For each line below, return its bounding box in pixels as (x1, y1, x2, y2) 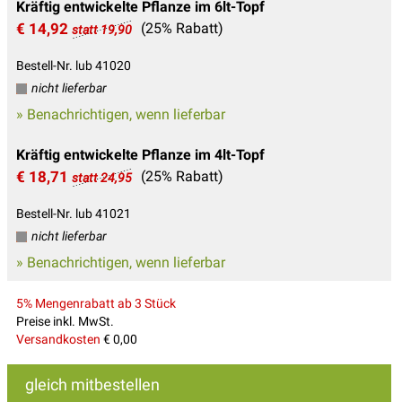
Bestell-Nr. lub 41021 (16, 206, 131, 222)
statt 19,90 (72, 22, 132, 38)
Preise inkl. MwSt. (16, 314, 114, 329)
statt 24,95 (72, 170, 132, 186)
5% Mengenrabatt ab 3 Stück (16, 296, 176, 311)
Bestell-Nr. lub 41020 (16, 58, 131, 74)
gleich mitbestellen (25, 375, 160, 395)
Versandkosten (16, 332, 100, 347)
